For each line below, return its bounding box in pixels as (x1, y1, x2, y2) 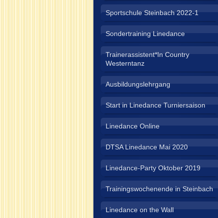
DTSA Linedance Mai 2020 (106, 143, 188, 151)
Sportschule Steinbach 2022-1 (106, 9, 199, 17)
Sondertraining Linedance (106, 30, 185, 37)
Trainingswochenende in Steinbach (106, 185, 213, 193)
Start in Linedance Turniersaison (106, 101, 205, 109)
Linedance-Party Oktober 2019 (106, 164, 200, 172)
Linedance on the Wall (106, 206, 174, 214)
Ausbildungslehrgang (106, 80, 170, 88)
